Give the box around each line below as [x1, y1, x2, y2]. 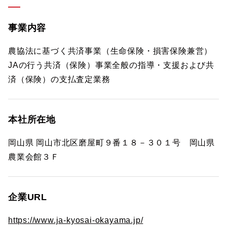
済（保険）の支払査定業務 [8, 75, 110, 84]
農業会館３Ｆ [8, 153, 59, 161]
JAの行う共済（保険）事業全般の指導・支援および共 [8, 61, 214, 69]
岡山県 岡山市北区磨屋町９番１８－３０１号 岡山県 [8, 138, 215, 147]
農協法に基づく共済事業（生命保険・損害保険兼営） [8, 47, 213, 55]
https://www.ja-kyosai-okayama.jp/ [8, 216, 143, 224]
